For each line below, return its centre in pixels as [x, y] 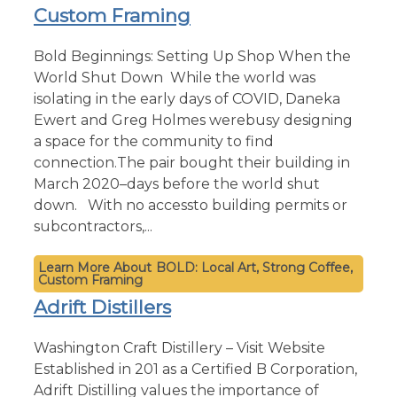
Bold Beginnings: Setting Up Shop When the [192, 56]
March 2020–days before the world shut [177, 183]
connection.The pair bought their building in [192, 162]
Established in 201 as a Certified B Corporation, [195, 369]
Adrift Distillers [102, 307]
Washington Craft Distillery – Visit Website [179, 347]
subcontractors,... [93, 226]
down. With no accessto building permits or [191, 205]
